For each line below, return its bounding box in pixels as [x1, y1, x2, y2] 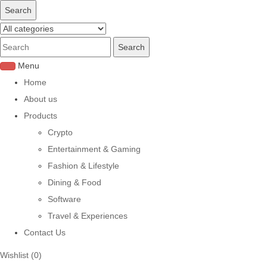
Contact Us [24, 228, 66, 237]
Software [48, 194, 81, 204]
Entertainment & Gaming [48, 144, 141, 154]
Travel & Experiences [48, 211, 128, 221]
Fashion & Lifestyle [48, 161, 119, 170]
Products [24, 111, 57, 120]
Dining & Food [48, 178, 101, 187]
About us [24, 94, 57, 104]
